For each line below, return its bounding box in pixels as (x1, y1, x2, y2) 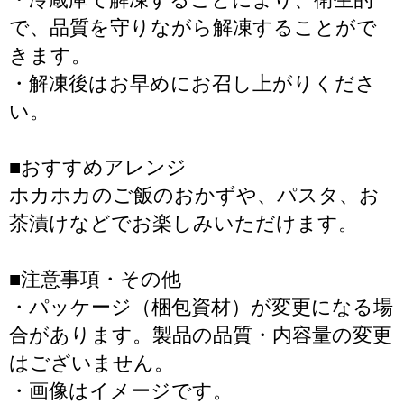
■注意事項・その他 (9, 268, 181, 290)
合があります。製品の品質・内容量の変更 (9, 324, 392, 346)
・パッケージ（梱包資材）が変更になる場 (9, 296, 393, 318)
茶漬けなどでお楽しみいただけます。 (9, 212, 358, 234)
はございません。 (9, 352, 174, 374)
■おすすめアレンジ (9, 156, 187, 179)
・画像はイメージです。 (9, 380, 233, 402)
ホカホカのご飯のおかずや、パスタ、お (9, 184, 380, 207)
